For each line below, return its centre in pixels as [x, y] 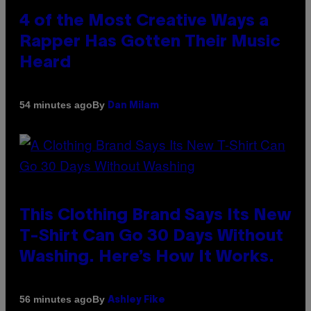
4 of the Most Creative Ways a [144, 21]
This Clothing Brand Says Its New [155, 216]
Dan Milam [133, 106]
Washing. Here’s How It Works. [147, 257]
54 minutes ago [56, 105]
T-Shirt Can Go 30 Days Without [151, 236]
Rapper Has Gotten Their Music [150, 42]
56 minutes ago [56, 300]
